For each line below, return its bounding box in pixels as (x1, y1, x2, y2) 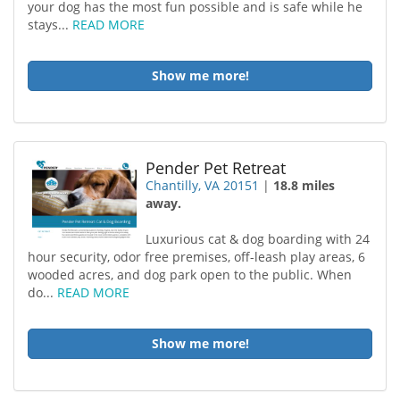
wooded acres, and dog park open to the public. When (28, 266, 352, 283)
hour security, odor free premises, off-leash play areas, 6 (28, 248, 365, 265)
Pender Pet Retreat (146, 157, 287, 179)
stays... (28, 16, 72, 33)
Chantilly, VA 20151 (146, 177, 260, 194)
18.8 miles (273, 177, 336, 194)
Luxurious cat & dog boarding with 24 (146, 230, 371, 247)
